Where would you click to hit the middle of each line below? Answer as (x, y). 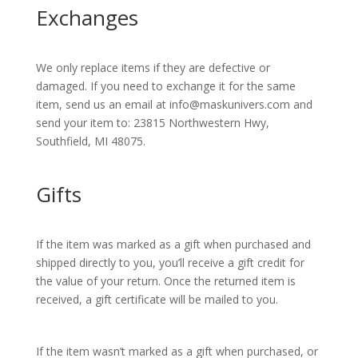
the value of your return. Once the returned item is (165, 281)
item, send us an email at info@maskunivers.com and (174, 104)
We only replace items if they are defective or (153, 68)
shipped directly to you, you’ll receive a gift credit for (170, 263)
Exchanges (87, 18)
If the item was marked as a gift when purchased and (173, 244)
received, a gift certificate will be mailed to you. (157, 299)
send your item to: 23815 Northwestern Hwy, (152, 123)
